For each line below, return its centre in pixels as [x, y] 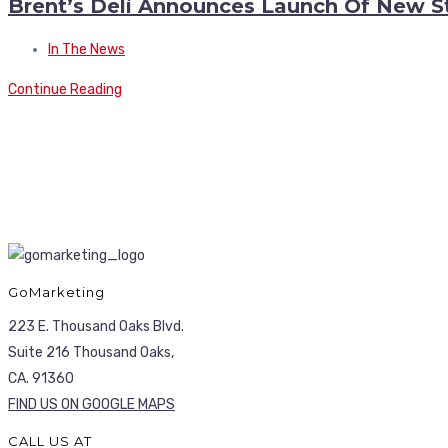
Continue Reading [65, 89]
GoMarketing [56, 291]
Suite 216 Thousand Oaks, [91, 352]
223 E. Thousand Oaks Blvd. [96, 326]
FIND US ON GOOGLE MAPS [91, 404]
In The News [86, 49]
